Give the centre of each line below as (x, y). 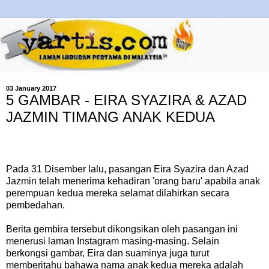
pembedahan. (35, 205)
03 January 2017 (31, 88)
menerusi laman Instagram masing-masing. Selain (113, 241)
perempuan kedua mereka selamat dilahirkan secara (118, 193)
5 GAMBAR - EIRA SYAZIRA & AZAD (126, 100)
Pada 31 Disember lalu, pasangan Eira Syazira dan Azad (127, 169)
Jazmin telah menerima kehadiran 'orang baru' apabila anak (133, 181)
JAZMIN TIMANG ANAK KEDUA (110, 116)
